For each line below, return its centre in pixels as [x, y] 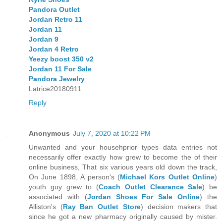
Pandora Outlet [54, 10]
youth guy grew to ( [64, 187]
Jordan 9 [44, 39]
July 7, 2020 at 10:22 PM [112, 134]
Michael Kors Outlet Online [167, 177]
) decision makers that [179, 207]
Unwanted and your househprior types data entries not [123, 147]
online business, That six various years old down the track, [123, 167]
